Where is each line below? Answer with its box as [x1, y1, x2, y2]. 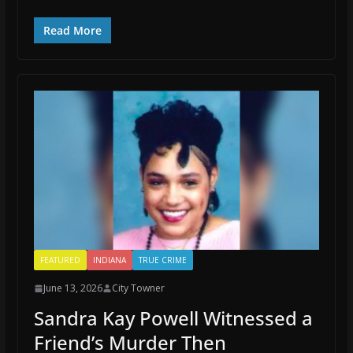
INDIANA [92, 255, 126, 266]
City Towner [111, 281, 165, 295]
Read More [43, 23, 102, 39]
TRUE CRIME [138, 255, 187, 266]
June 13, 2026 [43, 281, 102, 295]
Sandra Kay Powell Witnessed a [33, 305, 313, 331]
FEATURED [39, 255, 80, 266]
